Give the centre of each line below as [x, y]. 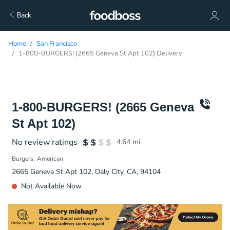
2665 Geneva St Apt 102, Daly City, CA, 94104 [86, 172]
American [50, 159]
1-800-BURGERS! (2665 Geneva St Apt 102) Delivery [100, 53]
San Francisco [57, 44]
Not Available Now [51, 186]
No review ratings [45, 142]
